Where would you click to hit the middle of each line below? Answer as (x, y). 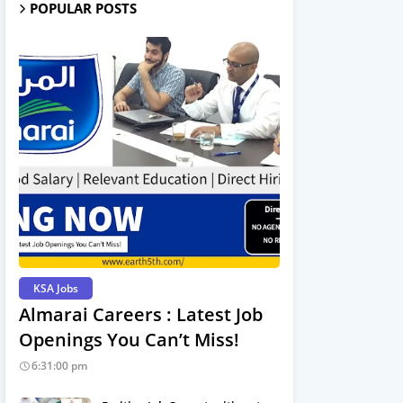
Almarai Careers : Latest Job (141, 314)
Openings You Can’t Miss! (129, 340)
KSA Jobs (56, 288)
